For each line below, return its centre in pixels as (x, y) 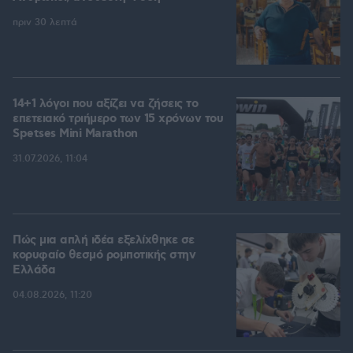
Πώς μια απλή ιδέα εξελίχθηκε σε (104, 241)
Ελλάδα (34, 271)
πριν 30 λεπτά (45, 23)
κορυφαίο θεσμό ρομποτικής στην (104, 256)
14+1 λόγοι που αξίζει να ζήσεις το (105, 104)
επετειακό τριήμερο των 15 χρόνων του (118, 119)
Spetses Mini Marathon (75, 134)
